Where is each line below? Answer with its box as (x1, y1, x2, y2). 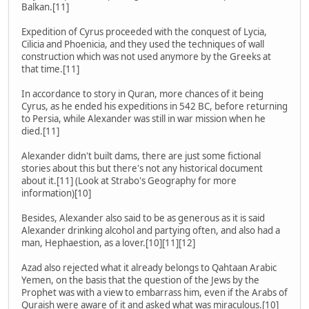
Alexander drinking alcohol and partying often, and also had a (21, 224, 280, 237)
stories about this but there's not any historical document (21, 162, 263, 175)
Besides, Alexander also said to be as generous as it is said (21, 212, 265, 225)
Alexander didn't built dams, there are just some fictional (21, 150, 261, 163)
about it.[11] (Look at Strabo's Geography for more (21, 175, 237, 188)
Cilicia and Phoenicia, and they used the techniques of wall (21, 38, 264, 51)
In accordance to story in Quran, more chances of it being (21, 88, 263, 101)
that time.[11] (21, 63, 79, 76)
